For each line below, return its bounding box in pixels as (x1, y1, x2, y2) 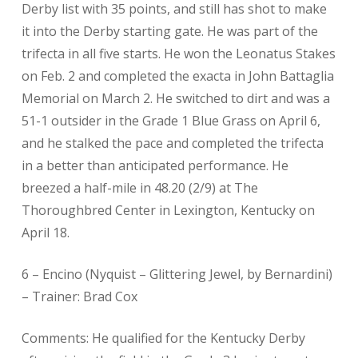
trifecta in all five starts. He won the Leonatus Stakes (21, 45, 336, 62)
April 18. (21, 224, 70, 241)
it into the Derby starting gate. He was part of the (21, 22, 318, 40)
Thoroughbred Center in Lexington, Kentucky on (21, 201, 315, 219)
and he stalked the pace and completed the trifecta (21, 134, 324, 152)
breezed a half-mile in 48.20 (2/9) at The (21, 179, 258, 197)
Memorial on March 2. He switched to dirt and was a (21, 89, 330, 107)
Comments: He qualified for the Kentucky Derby (21, 329, 305, 347)
